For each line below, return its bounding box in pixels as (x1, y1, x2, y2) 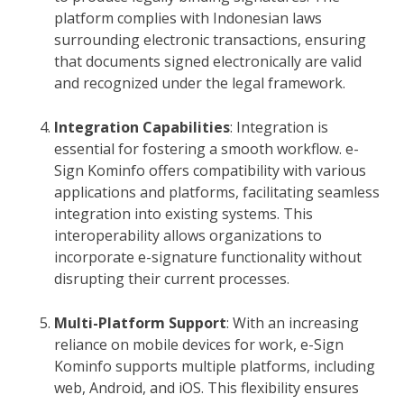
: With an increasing (226, 312, 359, 333)
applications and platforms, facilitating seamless (54, 181, 380, 202)
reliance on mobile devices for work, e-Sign (54, 334, 344, 354)
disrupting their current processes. (54, 268, 289, 289)
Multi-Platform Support (54, 312, 226, 333)
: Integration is (230, 116, 328, 137)
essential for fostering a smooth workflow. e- (54, 138, 359, 159)
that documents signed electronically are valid (54, 50, 362, 71)
